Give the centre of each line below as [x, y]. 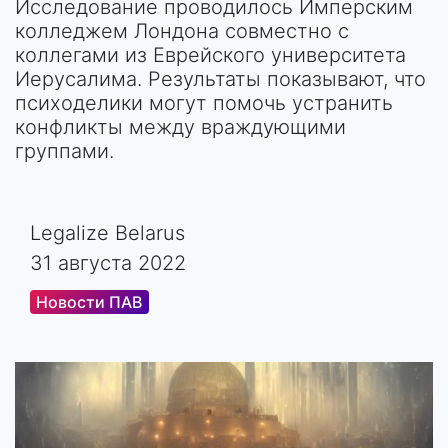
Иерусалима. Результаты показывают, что [220, 79]
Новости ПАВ [89, 302]
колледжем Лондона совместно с [182, 31]
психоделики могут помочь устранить [204, 103]
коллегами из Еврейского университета [210, 55]
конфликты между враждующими [180, 127]
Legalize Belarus [107, 233]
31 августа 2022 [108, 263]
